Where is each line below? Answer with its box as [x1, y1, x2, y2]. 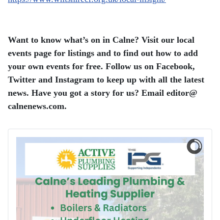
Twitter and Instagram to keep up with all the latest [8, 75, 204, 85]
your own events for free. [8, 61, 106, 72]
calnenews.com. [8, 101, 67, 111]
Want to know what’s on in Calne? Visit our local [8, 35, 194, 45]
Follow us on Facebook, [106, 61, 195, 72]
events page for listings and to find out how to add [8, 48, 198, 58]
